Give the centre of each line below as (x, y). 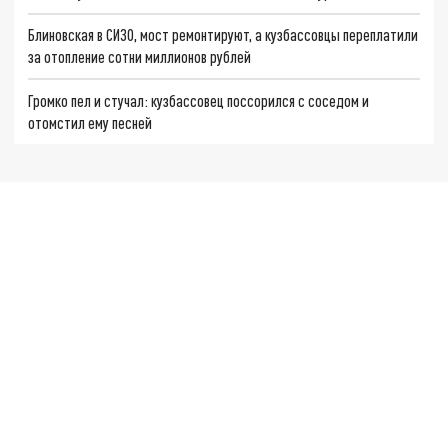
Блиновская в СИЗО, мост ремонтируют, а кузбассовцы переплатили (223, 35)
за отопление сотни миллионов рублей (140, 57)
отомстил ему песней (90, 123)
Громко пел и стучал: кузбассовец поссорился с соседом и (199, 101)
